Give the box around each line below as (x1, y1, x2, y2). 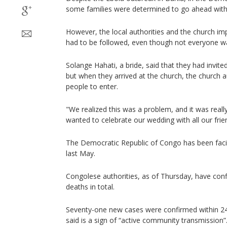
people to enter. (66, 82, 118, 91)
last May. (66, 148, 95, 158)
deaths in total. (66, 182, 115, 192)
